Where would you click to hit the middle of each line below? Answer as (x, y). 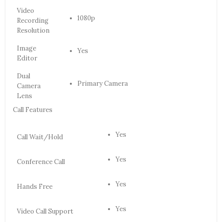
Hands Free (35, 187)
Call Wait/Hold (40, 137)
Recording (33, 21)
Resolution (33, 31)
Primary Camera (103, 84)
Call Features (33, 110)
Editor (27, 58)
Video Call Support (45, 212)
